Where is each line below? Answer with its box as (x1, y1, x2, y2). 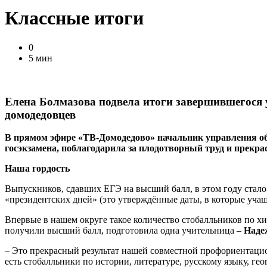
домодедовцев (5, 108, 76, 121)
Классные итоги (5, 7, 144, 29)
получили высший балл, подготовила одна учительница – (5, 225, 244, 236)
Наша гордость (5, 163, 70, 174)
